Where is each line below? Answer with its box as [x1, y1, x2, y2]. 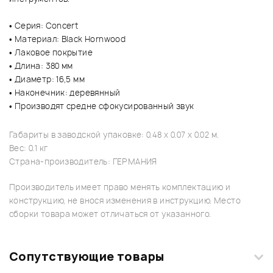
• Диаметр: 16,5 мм [9, 74, 85, 85]
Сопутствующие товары [9, 249, 165, 265]
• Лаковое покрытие [9, 47, 93, 58]
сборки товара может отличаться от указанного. [9, 208, 211, 220]
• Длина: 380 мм [9, 60, 73, 72]
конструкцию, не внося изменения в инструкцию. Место [9, 195, 241, 207]
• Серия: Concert [9, 20, 79, 32]
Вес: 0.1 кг [9, 143, 48, 154]
